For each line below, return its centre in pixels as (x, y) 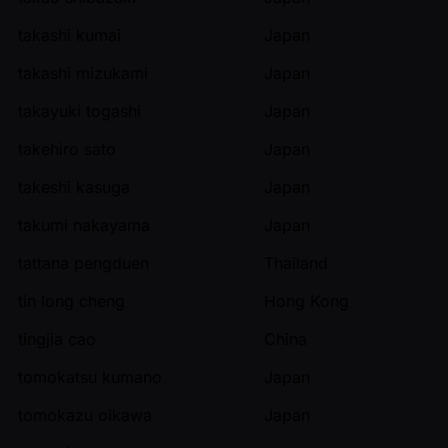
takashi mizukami (83, 72)
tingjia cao (57, 338)
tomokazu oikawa (85, 414)
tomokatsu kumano (90, 376)
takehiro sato (67, 148)
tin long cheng (71, 300)
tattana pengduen (83, 262)
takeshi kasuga (74, 186)
